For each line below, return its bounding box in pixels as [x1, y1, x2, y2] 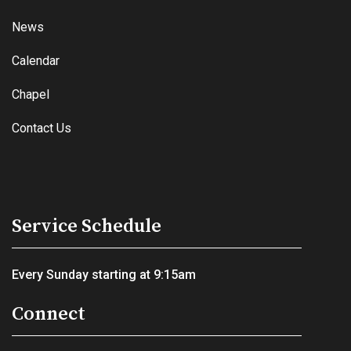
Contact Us [12, 121, 71, 136]
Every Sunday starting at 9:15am [12, 267, 196, 283]
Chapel [12, 87, 49, 103]
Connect [12, 302, 85, 327]
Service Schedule [12, 215, 161, 239]
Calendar [12, 53, 60, 69]
